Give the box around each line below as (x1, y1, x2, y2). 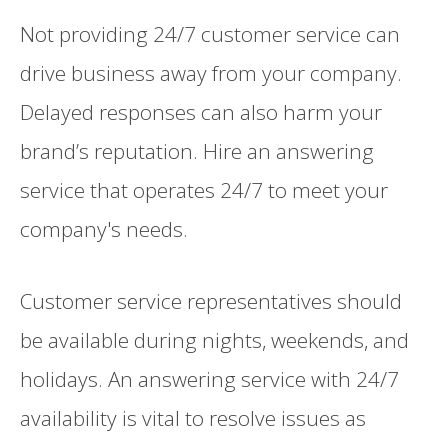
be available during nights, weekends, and (20, 326, 409, 355)
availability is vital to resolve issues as (20, 404, 366, 433)
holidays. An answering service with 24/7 (20, 365, 399, 394)
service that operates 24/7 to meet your (20, 176, 388, 205)
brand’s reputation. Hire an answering (20, 137, 374, 166)
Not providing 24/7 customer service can (20, 20, 400, 49)
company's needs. (20, 215, 188, 244)
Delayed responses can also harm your (20, 98, 382, 127)
